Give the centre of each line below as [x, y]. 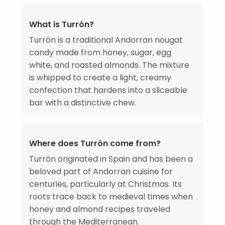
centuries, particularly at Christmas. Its [105, 184]
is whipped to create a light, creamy [100, 77]
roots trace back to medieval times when [111, 196]
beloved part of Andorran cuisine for [101, 171]
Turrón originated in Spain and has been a [111, 159]
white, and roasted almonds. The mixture [109, 65]
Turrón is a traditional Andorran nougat [106, 40]
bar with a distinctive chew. [83, 102]
